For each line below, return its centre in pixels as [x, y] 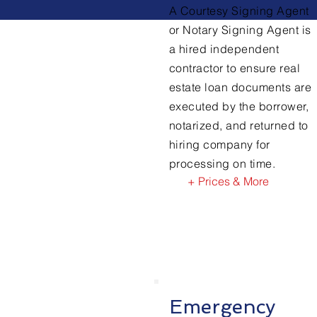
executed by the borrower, [239, 106]
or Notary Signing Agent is [240, 30]
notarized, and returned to [239, 125]
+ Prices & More [228, 181]
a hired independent [224, 49]
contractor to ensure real [235, 68]
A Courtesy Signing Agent [239, 11]
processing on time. [224, 163]
